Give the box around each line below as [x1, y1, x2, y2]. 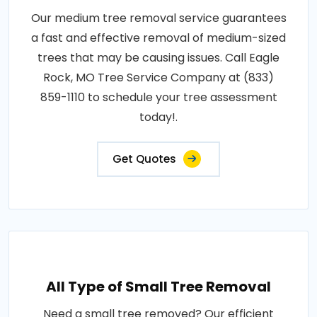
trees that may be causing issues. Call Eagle [38, 50, 279, 67]
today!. [139, 109, 178, 126]
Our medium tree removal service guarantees [30, 10, 287, 27]
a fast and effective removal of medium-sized [31, 30, 286, 47]
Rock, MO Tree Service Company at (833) [43, 69, 274, 86]
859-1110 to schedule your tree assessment [40, 89, 277, 106]
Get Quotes [113, 151, 176, 167]
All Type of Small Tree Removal [46, 277, 271, 297]
